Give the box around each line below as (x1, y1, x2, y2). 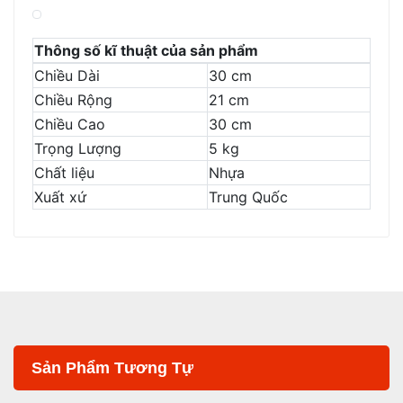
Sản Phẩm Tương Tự (31, 359, 193, 378)
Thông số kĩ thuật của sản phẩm (34, 41, 258, 60)
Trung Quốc (209, 188, 288, 207)
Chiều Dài (34, 67, 100, 85)
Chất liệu (34, 164, 94, 183)
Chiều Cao (34, 115, 105, 134)
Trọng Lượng (34, 139, 121, 158)
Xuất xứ (34, 188, 86, 207)
